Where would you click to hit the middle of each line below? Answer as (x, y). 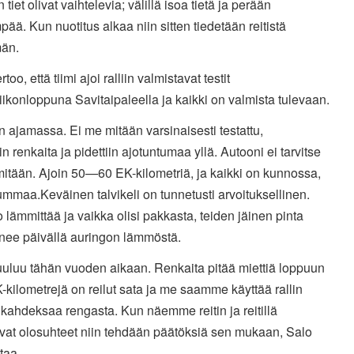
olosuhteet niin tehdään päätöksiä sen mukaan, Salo (165, 332)
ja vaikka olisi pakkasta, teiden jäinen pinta (183, 216)
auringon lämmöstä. (125, 237)
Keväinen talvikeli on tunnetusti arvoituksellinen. (175, 194)
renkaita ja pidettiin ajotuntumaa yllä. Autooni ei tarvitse (166, 152)
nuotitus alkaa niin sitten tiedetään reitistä (170, 26)
